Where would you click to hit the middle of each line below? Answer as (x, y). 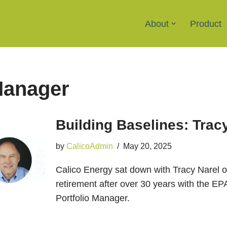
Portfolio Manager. (92, 198)
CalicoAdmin (89, 146)
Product (206, 24)
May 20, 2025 (147, 146)
